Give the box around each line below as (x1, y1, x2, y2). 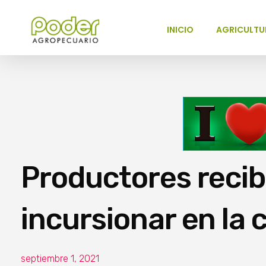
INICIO (167, 24, 194, 36)
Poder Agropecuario (35, 42, 50, 59)
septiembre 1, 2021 (21, 253, 99, 265)
